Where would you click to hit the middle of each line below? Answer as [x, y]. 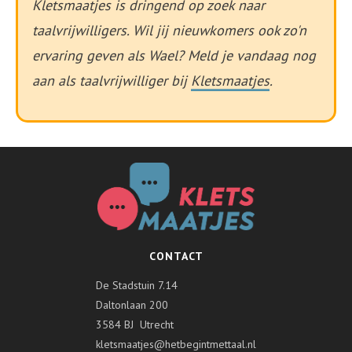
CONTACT [176, 256]
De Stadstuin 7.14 [137, 285]
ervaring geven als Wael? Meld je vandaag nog [174, 55]
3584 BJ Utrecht [135, 324]
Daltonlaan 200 [132, 304]
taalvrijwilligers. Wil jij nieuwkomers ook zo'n [169, 30]
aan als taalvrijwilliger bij [112, 80]
